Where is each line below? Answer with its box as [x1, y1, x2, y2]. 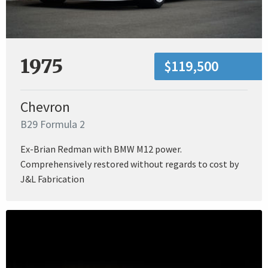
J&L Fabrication [20, 172, 84, 185]
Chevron [20, 97, 70, 116]
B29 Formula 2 [20, 117, 85, 131]
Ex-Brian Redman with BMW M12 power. [20, 142, 182, 155]
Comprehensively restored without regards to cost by [20, 157, 239, 170]
